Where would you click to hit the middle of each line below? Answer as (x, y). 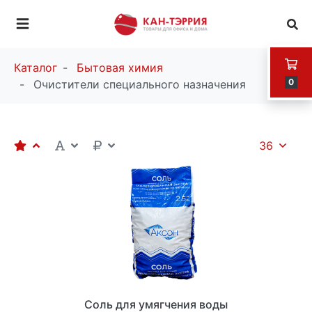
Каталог (36, 68)
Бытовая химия (120, 68)
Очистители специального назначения (140, 85)
